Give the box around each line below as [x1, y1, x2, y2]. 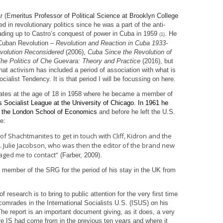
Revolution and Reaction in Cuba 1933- [56, 39, 168, 47]
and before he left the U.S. [99, 108, 175, 115]
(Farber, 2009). [58, 151, 102, 159]
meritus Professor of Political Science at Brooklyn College [11, 11, 178, 19]
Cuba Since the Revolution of [88, 48, 172, 56]
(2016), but [140, 57, 173, 65]
